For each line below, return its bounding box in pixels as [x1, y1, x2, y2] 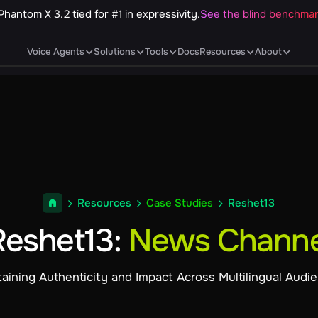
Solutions [93, 45, 136, 58]
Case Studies [146, 196, 214, 210]
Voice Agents [26, 45, 84, 58]
